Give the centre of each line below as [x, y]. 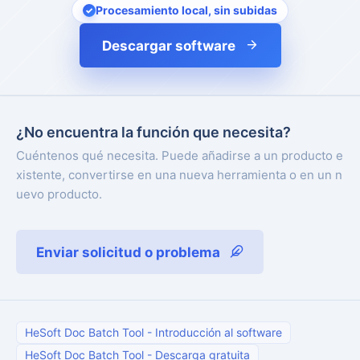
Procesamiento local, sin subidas [186, 10]
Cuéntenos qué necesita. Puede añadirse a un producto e [180, 156]
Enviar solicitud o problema [128, 253]
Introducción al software [219, 333]
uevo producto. [59, 194]
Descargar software [168, 46]
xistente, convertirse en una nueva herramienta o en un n [179, 175]
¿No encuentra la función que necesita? [153, 133]
